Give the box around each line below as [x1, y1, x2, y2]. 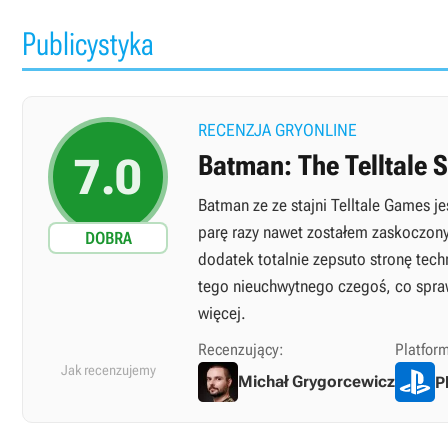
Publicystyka [22, 25, 154, 63]
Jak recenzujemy [60, 362, 156, 378]
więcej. [198, 303, 246, 323]
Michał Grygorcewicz [238, 371, 395, 391]
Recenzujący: [198, 340, 284, 359]
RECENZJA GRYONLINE [198, 120, 357, 140]
